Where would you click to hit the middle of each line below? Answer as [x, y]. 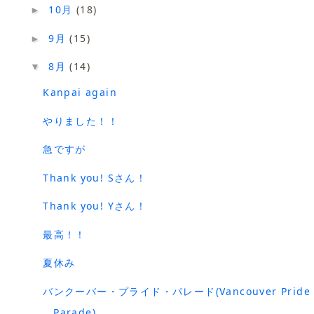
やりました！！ [81, 121]
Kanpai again [80, 93]
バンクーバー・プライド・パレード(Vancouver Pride [177, 291]
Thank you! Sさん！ [95, 177]
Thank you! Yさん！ [95, 206]
